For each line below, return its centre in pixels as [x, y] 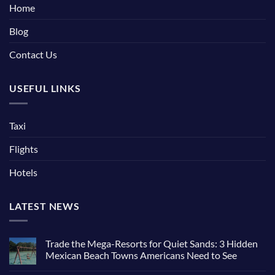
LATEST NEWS [45, 206]
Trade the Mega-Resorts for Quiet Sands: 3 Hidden [152, 244]
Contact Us [33, 55]
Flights [24, 149]
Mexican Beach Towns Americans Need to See [141, 255]
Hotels [23, 172]
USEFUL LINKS [45, 88]
